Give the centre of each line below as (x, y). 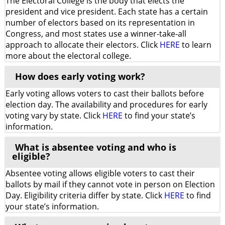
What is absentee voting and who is (96, 147)
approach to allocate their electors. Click (83, 45)
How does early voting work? (80, 76)
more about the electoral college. (68, 56)
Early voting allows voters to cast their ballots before (105, 93)
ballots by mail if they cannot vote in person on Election (110, 184)
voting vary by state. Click (54, 116)
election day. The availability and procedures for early (106, 104)
